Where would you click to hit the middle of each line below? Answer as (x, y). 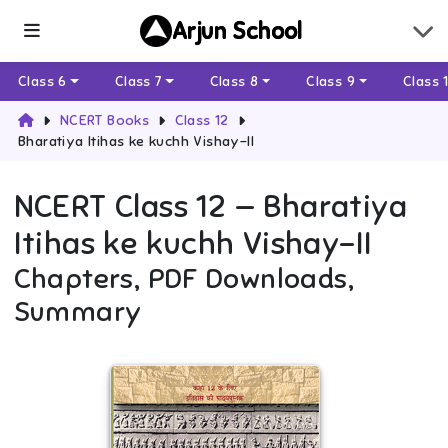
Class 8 (234, 82)
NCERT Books (104, 121)
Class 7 (138, 82)
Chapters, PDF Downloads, (184, 279)
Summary (77, 312)
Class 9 (331, 82)
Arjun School (237, 31)
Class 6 (42, 82)
